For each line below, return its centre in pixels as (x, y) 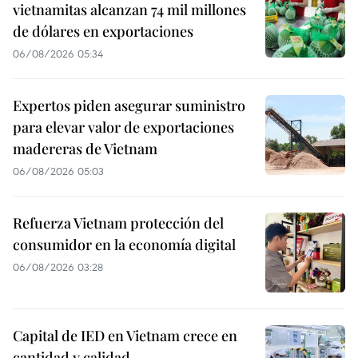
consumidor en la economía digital (124, 245)
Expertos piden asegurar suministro (129, 106)
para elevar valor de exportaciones (123, 127)
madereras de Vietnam (85, 149)
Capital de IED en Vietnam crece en (125, 336)
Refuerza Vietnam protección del (118, 223)
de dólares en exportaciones (103, 32)
